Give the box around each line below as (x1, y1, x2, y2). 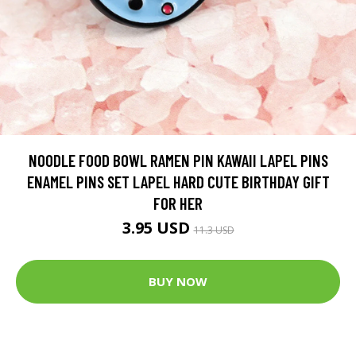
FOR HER (153, 192, 203, 213)
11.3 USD (193, 222, 234, 237)
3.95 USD (122, 216, 194, 238)
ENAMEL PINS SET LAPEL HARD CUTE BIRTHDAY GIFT (26, 171, 330, 192)
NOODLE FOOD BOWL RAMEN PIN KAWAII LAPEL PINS (28, 149, 328, 170)
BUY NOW (149, 273, 207, 290)
